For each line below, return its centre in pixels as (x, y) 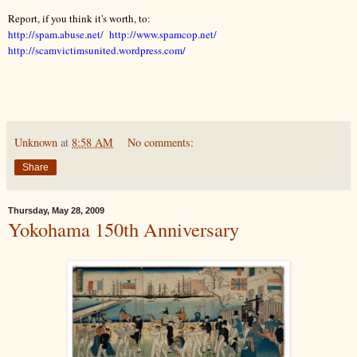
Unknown (36, 142)
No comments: (161, 142)
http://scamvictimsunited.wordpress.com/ (97, 50)
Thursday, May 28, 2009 (56, 211)
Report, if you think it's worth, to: (81, 18)
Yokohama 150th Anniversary (124, 229)
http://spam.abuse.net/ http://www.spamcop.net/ (112, 34)
